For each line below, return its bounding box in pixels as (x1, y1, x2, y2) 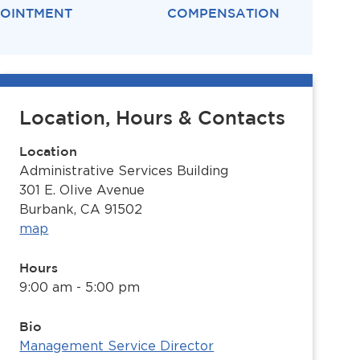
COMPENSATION (167, 6, 280, 20)
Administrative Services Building (19, 163, 229, 178)
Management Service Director (19, 338, 215, 354)
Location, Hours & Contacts (19, 106, 286, 128)
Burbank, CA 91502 (19, 202, 143, 217)
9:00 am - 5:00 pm (19, 280, 141, 295)
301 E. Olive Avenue (19, 182, 145, 198)
